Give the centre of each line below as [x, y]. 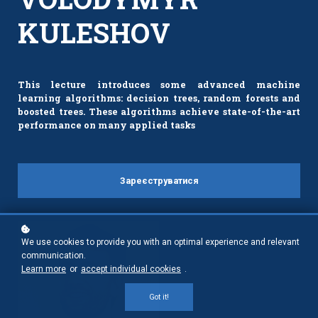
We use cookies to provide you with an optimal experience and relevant [160, 242]
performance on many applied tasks [106, 125]
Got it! [159, 297]
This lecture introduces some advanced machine [159, 84]
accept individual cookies [131, 269]
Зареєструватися [159, 180]
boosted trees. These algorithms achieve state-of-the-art [159, 111]
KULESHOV [94, 32]
